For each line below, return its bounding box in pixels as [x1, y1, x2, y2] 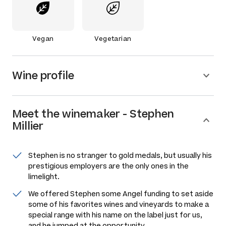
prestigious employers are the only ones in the [28, 161, 189, 171]
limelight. [28, 172, 60, 181]
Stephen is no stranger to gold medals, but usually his [28, 151, 212, 160]
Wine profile [12, 69, 74, 82]
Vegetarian [94, 34, 132, 42]
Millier [12, 119, 43, 133]
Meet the [12, 107, 62, 121]
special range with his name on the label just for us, [28, 210, 202, 219]
